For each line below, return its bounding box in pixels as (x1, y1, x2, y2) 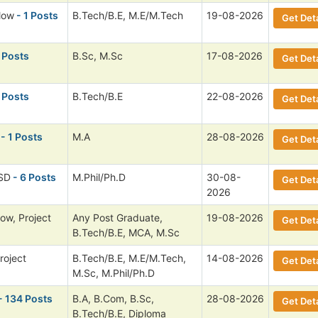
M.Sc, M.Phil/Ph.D (72, 266, 155, 279)
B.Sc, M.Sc (72, 49, 123, 62)
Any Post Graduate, (72, 211, 163, 224)
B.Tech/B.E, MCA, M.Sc (72, 226, 180, 238)
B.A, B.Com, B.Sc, (72, 292, 154, 305)
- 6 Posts (11, 170, 56, 183)
